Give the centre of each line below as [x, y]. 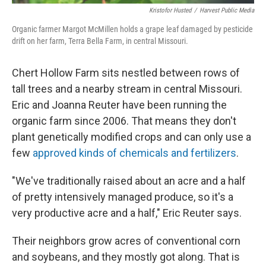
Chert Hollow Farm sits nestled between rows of [126, 72]
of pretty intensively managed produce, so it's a [123, 197]
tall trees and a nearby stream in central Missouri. [127, 88]
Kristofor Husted [170, 10]
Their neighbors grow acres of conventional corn [126, 240]
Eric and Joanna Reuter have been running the [119, 104]
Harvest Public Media [227, 10]
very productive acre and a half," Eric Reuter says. [127, 213]
